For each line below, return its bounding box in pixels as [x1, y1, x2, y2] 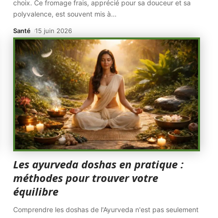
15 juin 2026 [35, 27, 73, 35]
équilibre [13, 184, 59, 199]
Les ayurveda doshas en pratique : [13, 157, 184, 171]
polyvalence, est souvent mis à [13, 10, 111, 18]
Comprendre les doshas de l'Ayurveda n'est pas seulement [13, 205, 199, 214]
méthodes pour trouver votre [13, 170, 159, 185]
